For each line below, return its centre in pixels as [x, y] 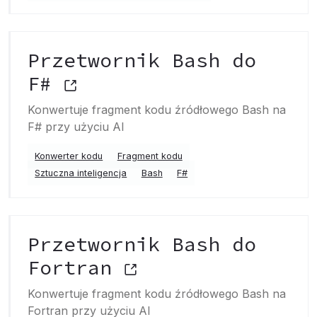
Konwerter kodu [69, 156]
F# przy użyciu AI [76, 127]
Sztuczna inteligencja [81, 173]
